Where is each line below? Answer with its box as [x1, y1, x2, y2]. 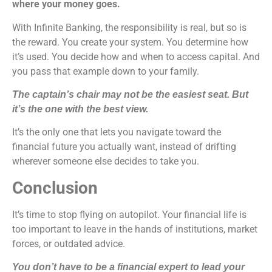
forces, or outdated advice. [12, 237, 127, 250]
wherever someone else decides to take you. [12, 155, 199, 168]
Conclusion [12, 177, 98, 198]
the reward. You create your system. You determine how [12, 36, 248, 48]
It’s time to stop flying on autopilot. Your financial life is [12, 208, 246, 220]
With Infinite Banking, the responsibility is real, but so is [12, 21, 246, 33]
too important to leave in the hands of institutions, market [12, 223, 257, 235]
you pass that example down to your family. [12, 65, 199, 77]
